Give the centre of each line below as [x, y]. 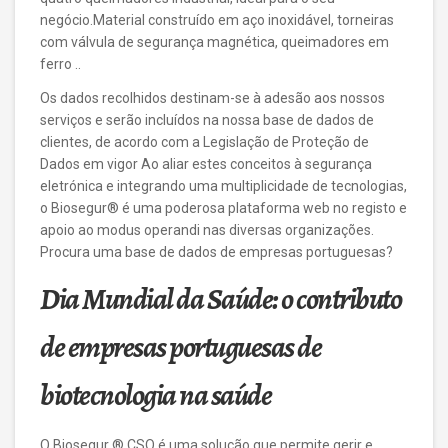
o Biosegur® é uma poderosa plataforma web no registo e [223, 208]
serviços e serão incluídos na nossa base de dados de [207, 120]
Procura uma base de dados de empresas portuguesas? [216, 252]
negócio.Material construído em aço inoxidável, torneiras [217, 20]
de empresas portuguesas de [180, 347]
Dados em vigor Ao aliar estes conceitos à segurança [206, 164]
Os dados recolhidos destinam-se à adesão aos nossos [212, 98]
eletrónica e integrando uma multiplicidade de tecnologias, [223, 186]
